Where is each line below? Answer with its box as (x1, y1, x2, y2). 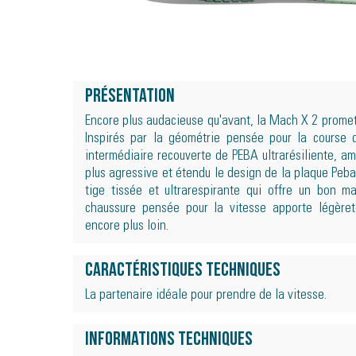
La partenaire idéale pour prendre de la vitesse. (85, 288, 327, 303)
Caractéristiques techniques (85, 261, 281, 281)
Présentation (85, 87, 175, 106)
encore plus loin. (85, 219, 168, 234)
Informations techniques (85, 331, 253, 350)
